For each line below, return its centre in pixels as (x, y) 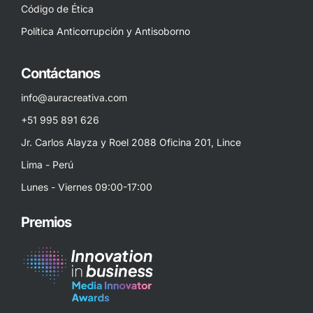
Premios (46, 223)
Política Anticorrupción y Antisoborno (105, 31)
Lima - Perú (47, 165)
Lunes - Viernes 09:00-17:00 (87, 187)
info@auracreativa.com (74, 98)
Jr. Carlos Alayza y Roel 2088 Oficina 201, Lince (131, 143)
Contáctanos (60, 74)
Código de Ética (57, 9)
